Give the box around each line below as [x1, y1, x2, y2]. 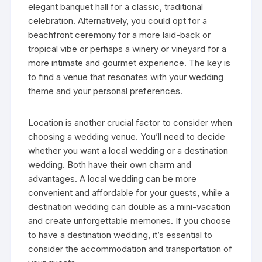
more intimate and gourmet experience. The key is [28, 57, 231, 68]
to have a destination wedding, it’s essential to [28, 229, 213, 240]
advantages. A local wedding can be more [28, 173, 197, 184]
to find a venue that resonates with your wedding [28, 71, 224, 82]
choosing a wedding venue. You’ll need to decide [28, 130, 226, 142]
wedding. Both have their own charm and [28, 158, 192, 170]
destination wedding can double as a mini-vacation [28, 201, 231, 212]
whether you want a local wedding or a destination [28, 144, 229, 156]
